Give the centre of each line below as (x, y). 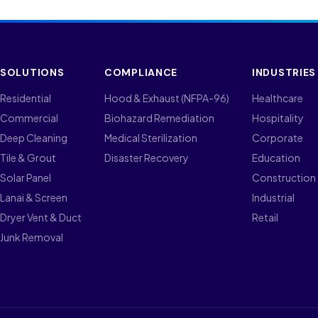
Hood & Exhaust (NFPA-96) (167, 98)
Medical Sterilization (151, 138)
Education (276, 158)
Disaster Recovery (147, 158)
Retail (265, 218)
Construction (284, 178)
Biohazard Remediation (159, 118)
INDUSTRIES (284, 73)
